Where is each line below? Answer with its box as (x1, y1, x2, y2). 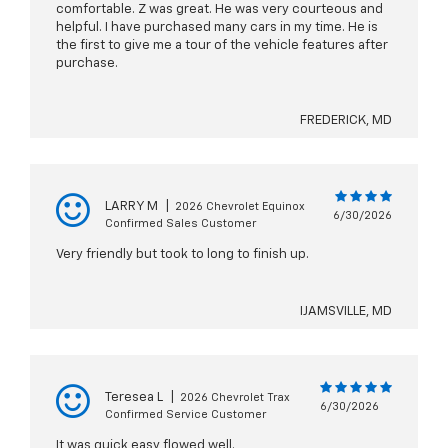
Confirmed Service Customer (105, 409, 266, 421)
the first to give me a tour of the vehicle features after (56, 39, 388, 53)
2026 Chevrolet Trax (180, 392, 290, 404)
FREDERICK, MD (300, 114, 392, 128)
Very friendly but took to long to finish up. (56, 248, 309, 262)
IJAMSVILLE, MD (300, 305, 392, 319)
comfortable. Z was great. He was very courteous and (56, 3, 383, 17)
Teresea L (105, 391, 163, 405)
